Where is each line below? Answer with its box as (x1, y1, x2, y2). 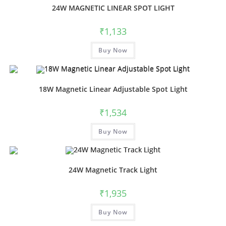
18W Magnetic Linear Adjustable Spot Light (38, 84, 188, 94)
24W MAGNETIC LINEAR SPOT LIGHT (51, 3, 175, 13)
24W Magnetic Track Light (69, 165, 157, 175)
